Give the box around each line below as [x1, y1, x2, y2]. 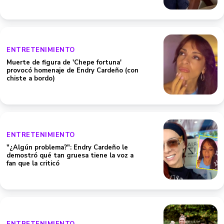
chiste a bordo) [6, 74, 55, 83]
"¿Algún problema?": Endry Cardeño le [6, 143, 128, 152]
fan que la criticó [6, 159, 59, 168]
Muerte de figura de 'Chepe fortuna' [6, 58, 121, 67]
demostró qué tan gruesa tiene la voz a [6, 151, 133, 160]
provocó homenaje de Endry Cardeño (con [6, 66, 138, 75]
